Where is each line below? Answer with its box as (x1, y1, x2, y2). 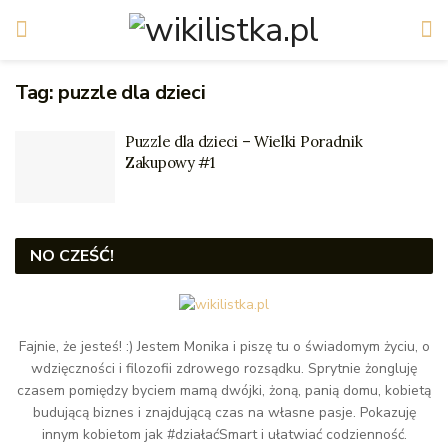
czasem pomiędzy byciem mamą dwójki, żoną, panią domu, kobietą (17, 381, 431, 401)
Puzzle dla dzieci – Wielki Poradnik (125, 132, 363, 151)
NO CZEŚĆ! (30, 244, 114, 267)
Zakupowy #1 (125, 153, 215, 172)
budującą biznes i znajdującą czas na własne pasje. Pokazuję (32, 403, 416, 423)
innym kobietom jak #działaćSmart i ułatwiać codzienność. (41, 425, 407, 445)
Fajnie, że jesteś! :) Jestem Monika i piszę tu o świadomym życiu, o (18, 337, 430, 357)
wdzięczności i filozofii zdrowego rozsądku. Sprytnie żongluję (31, 359, 417, 379)
